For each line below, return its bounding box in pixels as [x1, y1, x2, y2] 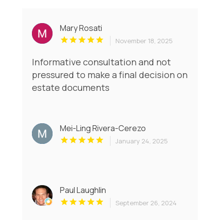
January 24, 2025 [115, 136, 168, 145]
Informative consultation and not [31, 55, 171, 68]
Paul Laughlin [59, 184, 106, 195]
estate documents [31, 81, 110, 93]
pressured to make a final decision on [31, 68, 188, 81]
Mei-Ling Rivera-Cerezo [59, 122, 146, 134]
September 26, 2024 [115, 198, 177, 207]
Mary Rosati [59, 22, 102, 33]
